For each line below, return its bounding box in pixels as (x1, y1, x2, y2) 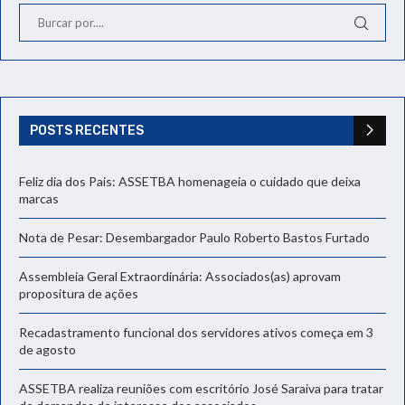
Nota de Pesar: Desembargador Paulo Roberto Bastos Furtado (19, 229, 370, 245)
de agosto (19, 341, 76, 357)
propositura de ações (19, 285, 138, 301)
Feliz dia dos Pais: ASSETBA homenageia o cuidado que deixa (19, 173, 361, 189)
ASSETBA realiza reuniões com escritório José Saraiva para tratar (19, 380, 383, 396)
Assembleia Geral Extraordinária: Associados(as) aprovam (19, 268, 341, 284)
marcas (19, 190, 59, 206)
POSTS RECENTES (30, 122, 144, 138)
